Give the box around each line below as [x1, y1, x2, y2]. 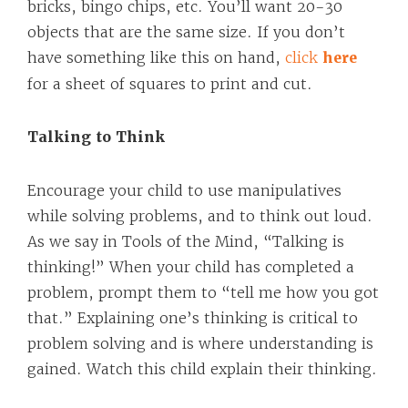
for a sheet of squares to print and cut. [27, 75, 312, 93]
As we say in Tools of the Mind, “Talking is [27, 232, 344, 250]
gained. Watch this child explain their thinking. [27, 360, 377, 378]
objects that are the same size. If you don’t [27, 23, 345, 41]
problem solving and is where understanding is [27, 334, 373, 352]
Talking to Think [27, 127, 165, 147]
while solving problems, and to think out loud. [27, 207, 372, 225]
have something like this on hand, [27, 48, 285, 66]
